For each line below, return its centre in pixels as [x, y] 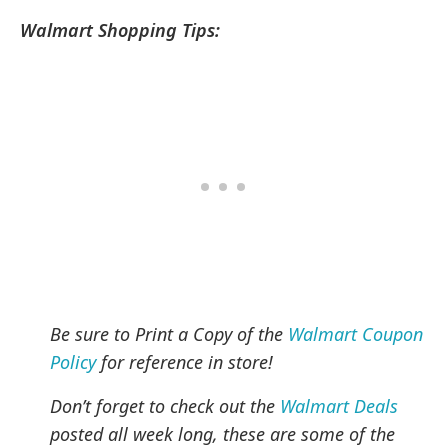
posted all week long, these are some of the [223, 434]
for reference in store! [187, 362]
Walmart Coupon [356, 334]
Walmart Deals [339, 406]
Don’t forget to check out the [165, 406]
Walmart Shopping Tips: [120, 30]
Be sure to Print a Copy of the [169, 334]
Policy [73, 362]
